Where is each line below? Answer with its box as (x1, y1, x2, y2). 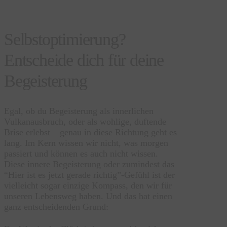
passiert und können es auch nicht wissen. (4, 148, 158, 159)
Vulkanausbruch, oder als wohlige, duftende (4, 116, 166, 127)
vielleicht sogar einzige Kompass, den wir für (4, 180, 172, 191)
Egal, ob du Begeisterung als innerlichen (4, 105, 154, 116)
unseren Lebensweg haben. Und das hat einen (4, 191, 172, 201)
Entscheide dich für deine (4, 50, 164, 70)
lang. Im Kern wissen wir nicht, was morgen (4, 137, 168, 148)
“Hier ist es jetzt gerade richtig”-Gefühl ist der (4, 169, 175, 180)
